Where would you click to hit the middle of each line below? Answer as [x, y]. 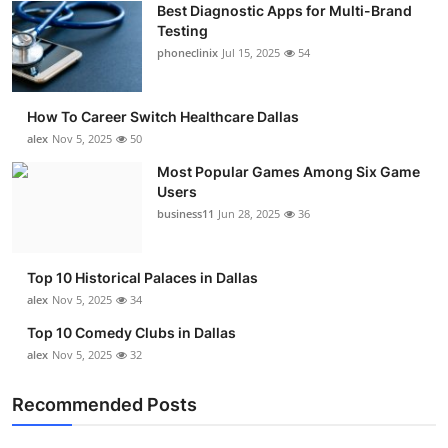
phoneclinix [187, 52]
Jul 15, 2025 [251, 52]
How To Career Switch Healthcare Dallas [163, 116]
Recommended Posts [104, 404]
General [44, 416]
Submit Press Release [96, 24]
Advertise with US [83, 122]
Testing [182, 30]
